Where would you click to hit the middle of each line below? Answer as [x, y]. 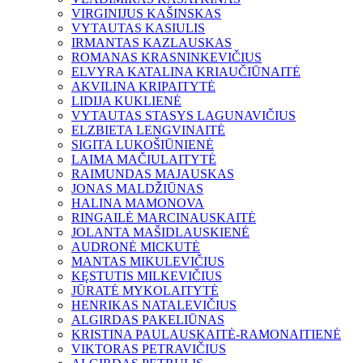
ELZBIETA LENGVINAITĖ [148, 130]
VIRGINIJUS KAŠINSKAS [146, 14]
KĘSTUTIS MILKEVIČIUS [147, 276]
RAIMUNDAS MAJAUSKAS [153, 174]
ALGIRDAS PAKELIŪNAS [148, 320]
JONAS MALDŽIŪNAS [137, 189]
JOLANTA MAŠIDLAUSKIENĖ [160, 233]
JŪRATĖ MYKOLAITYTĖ [145, 291]
